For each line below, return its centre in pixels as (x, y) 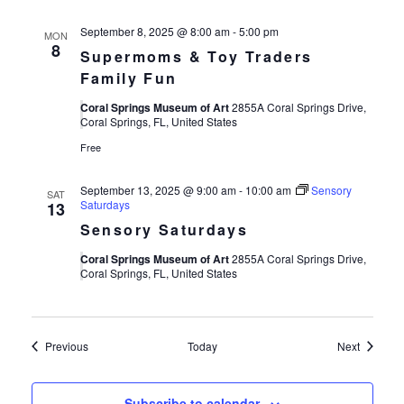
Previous (66, 346)
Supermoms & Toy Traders (196, 56)
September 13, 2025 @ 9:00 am (158, 190)
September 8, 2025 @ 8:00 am (155, 31)
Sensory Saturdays (164, 230)
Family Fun (129, 78)
